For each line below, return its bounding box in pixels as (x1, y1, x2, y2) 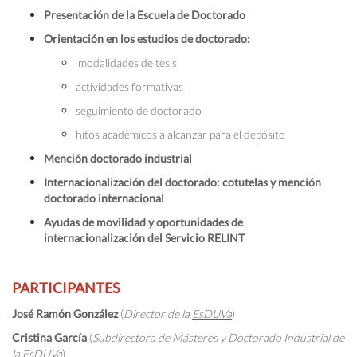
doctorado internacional (44, 191, 164, 205)
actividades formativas (76, 80, 183, 93)
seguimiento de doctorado (76, 104, 202, 117)
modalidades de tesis (76, 56, 177, 69)
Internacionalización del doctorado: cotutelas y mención (44, 175, 321, 189)
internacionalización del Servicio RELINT (44, 231, 245, 245)
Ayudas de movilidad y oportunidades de (44, 215, 243, 229)
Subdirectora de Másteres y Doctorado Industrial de (92, 331, 344, 344)
